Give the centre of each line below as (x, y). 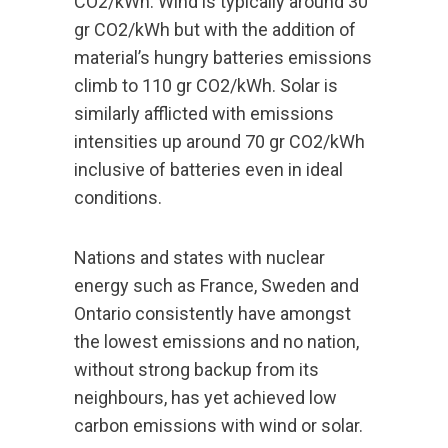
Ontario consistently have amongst (212, 314)
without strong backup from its (196, 370)
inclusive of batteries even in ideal (208, 170)
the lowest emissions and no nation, (216, 342)
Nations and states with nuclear (199, 258)
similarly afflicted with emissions (204, 114)
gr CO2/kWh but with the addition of (215, 30)
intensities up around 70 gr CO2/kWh (219, 142)
